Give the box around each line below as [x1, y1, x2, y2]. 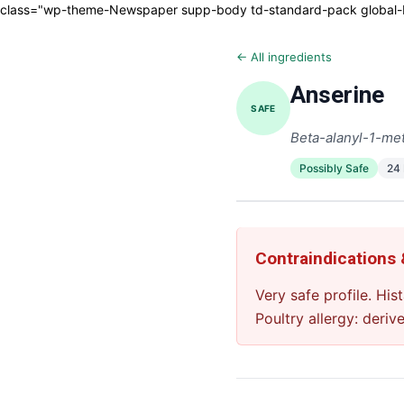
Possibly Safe [299, 161, 369, 175]
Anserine [290, 81, 384, 108]
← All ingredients [236, 50, 332, 64]
